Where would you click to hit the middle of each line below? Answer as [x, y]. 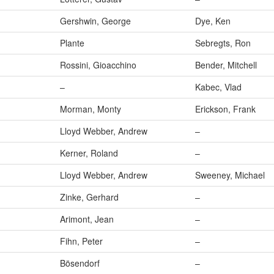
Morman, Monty [91, 109]
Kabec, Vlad [218, 87]
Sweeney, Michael [230, 175]
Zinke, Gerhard [89, 197]
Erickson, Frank [225, 109]
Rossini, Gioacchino [98, 65]
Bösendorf [80, 263]
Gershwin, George [95, 21]
